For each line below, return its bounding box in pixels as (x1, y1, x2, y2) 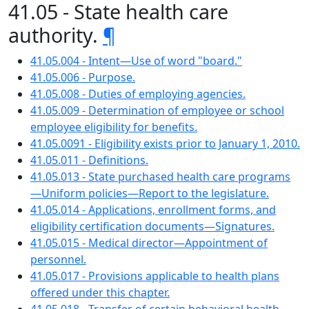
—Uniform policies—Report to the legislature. (30, 186, 269, 201)
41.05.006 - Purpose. (30, 70, 135, 85)
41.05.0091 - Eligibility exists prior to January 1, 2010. (30, 136, 300, 151)
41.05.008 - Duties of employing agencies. (30, 86, 246, 101)
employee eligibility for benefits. (30, 119, 197, 134)
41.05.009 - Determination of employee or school (30, 103, 284, 118)
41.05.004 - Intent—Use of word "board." (30, 53, 242, 68)
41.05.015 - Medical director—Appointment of (30, 235, 268, 250)
